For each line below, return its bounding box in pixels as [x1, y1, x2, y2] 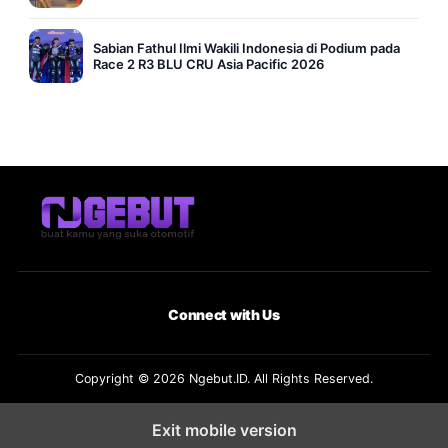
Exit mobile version [151, 420, 297, 441]
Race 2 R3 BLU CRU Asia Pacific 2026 [93, 56, 324, 73]
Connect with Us [168, 306, 280, 324]
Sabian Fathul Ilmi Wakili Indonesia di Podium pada [93, 40, 400, 57]
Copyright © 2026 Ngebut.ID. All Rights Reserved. [75, 371, 373, 387]
